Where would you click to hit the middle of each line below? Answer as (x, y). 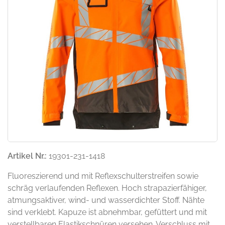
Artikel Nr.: (27, 156)
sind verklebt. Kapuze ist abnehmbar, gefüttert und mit (107, 212)
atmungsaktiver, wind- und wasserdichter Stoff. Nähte (106, 200)
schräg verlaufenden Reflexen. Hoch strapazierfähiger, (107, 188)
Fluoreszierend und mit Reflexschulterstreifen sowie (103, 176)
